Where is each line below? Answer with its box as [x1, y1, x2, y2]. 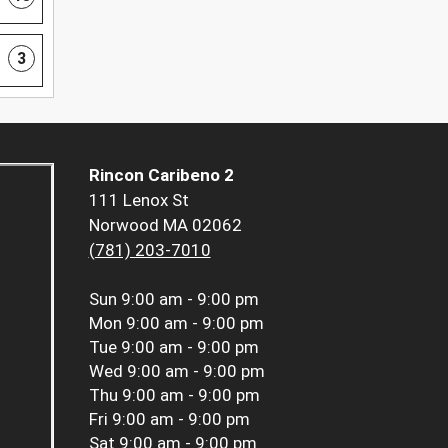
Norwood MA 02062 [88, 214, 242, 235]
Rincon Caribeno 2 [88, 164, 234, 185]
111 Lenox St [88, 189, 189, 210]
